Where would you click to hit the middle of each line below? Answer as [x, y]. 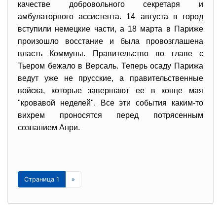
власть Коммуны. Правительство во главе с [110, 54]
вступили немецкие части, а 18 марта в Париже [110, 29]
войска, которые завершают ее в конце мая [110, 91]
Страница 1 [42, 179]
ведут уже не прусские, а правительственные [110, 78]
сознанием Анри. [49, 128]
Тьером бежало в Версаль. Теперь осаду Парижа [110, 66]
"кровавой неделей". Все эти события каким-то [110, 103]
